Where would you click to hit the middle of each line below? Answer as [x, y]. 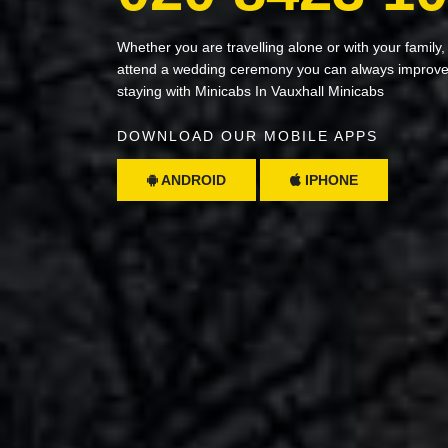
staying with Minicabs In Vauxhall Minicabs [250, 90]
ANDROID [192, 179]
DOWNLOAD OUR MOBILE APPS [247, 135]
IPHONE [329, 179]
